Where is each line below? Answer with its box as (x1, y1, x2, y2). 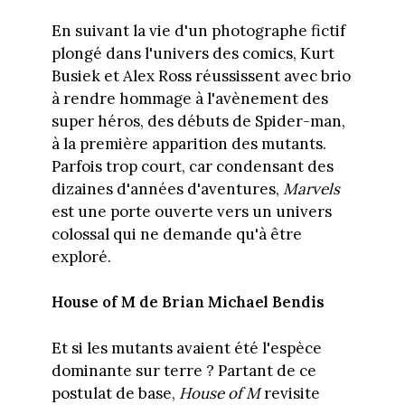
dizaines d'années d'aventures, (51, 178, 283, 199)
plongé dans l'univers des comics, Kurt (51, 42, 334, 63)
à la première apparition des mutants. (51, 133, 326, 154)
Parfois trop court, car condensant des (51, 155, 334, 176)
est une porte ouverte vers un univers (51, 201, 332, 221)
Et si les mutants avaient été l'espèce (51, 337, 322, 358)
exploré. (51, 246, 111, 267)
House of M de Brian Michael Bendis (51, 292, 325, 313)
